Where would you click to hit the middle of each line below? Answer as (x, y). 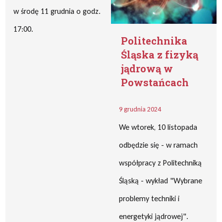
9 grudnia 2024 (140, 109)
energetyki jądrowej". (154, 216)
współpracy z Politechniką (160, 163)
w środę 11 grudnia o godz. (57, 11)
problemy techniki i (149, 198)
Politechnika (154, 41)
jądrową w (147, 68)
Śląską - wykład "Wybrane (161, 181)
